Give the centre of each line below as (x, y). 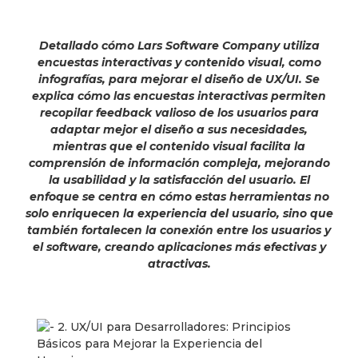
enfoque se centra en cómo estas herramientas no (179, 196)
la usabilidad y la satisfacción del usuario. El (179, 179)
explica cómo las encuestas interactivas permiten (179, 95)
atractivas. (179, 263)
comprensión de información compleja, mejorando (179, 163)
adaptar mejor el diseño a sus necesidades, (179, 129)
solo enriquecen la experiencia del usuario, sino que (179, 213)
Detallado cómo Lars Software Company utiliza (179, 45)
